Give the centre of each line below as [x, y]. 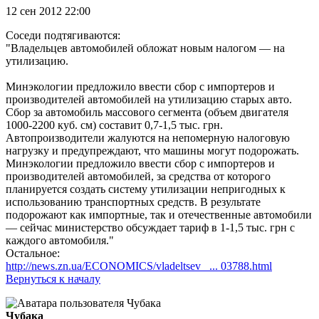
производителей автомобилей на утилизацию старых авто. [149, 100]
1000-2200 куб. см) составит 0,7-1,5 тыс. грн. [114, 125]
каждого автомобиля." [60, 241]
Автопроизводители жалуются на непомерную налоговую [148, 138]
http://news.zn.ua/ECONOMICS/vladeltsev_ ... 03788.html [139, 266]
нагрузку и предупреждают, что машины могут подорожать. [152, 151]
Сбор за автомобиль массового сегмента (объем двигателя [147, 113]
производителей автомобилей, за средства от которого [138, 177]
